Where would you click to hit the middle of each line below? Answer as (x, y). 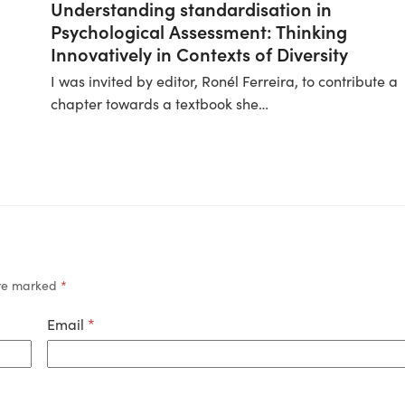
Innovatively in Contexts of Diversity (200, 54)
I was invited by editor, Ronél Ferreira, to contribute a (225, 81)
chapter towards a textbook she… (160, 104)
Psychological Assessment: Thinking (199, 31)
